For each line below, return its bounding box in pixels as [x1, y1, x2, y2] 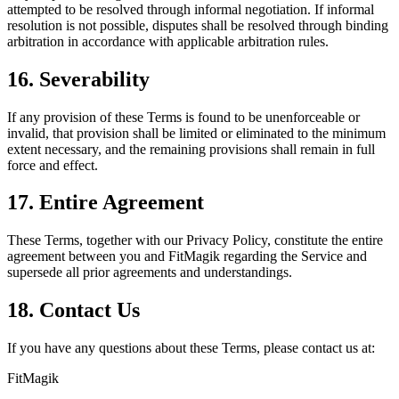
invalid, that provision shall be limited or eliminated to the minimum [7, 125, 386, 141]
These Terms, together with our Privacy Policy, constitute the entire [7, 232, 383, 248]
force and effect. [7, 157, 98, 173]
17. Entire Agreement [7, 191, 204, 215]
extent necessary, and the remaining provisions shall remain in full [7, 141, 375, 157]
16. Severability [7, 67, 150, 91]
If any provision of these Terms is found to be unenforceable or [7, 109, 360, 125]
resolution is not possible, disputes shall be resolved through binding [7, 17, 388, 33]
